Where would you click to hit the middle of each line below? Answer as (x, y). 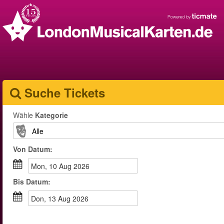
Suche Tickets (65, 92)
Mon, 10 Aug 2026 (63, 166)
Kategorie (51, 115)
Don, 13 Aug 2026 (62, 198)
